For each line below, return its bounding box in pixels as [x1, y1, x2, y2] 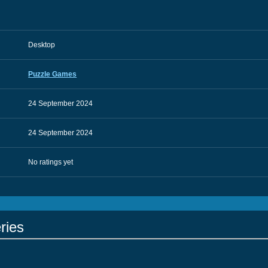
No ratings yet [28, 158, 74, 166]
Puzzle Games [28, 70, 77, 78]
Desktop [28, 41, 56, 49]
